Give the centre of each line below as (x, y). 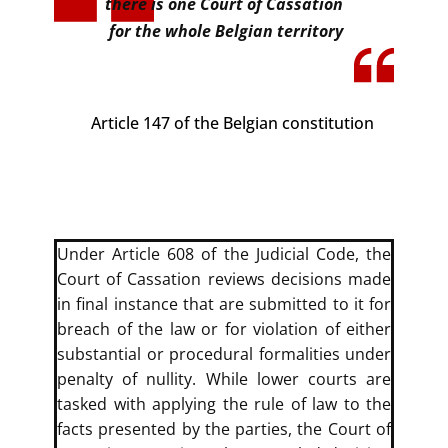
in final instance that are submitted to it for (224, 304)
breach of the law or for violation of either (224, 329)
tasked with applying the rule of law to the (224, 404)
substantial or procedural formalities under (224, 354)
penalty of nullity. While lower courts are (224, 379)
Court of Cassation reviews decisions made (224, 279)
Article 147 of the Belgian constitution (232, 123)
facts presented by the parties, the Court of (224, 429)
